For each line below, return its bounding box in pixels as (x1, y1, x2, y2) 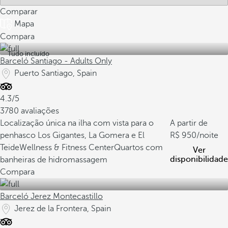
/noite (196, 131, 218, 140)
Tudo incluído (8, 50, 49, 58)
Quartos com (114, 143, 163, 152)
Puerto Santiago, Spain (14, 69, 97, 78)
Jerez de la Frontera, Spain (14, 204, 111, 213)
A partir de (170, 119, 208, 128)
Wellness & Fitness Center (19, 143, 114, 152)
